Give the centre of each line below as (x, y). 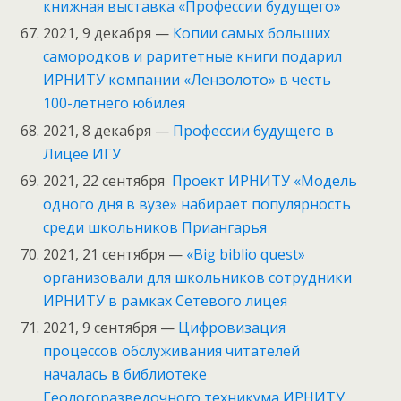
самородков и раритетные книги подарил (193, 57)
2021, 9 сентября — (111, 328)
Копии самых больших (252, 34)
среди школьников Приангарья (155, 227)
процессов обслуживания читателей (172, 351)
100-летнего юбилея (115, 103)
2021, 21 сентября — (115, 254)
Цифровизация (232, 328)
